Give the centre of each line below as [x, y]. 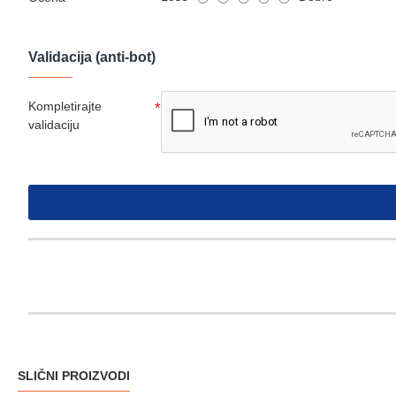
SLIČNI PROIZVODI [74, 375]
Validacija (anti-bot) [92, 57]
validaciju [54, 125]
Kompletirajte [65, 107]
